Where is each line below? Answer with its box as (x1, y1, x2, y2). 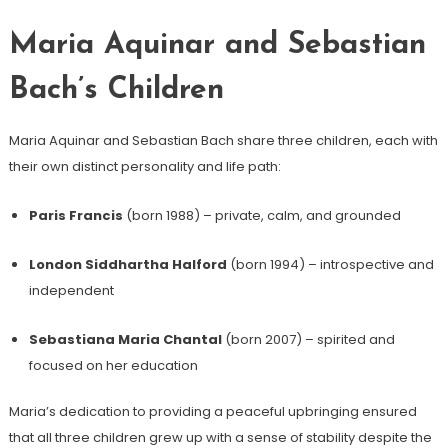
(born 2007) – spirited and (221, 329, 395, 349)
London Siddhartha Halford (28, 254, 227, 274)
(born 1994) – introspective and (226, 254, 434, 274)
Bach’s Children (8, 74, 224, 106)
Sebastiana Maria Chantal (28, 329, 222, 349)
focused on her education (28, 355, 198, 375)
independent (28, 280, 114, 300)
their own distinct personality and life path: (8, 156, 281, 176)
